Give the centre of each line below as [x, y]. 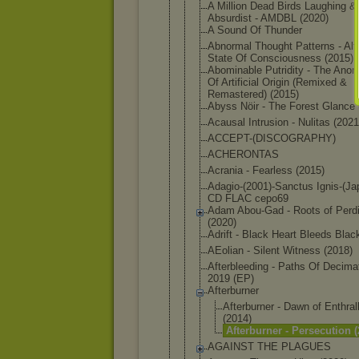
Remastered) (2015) [253, 94]
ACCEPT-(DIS [240, 138]
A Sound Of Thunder [255, 30]
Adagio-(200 [235, 186]
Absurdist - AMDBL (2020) [268, 18]
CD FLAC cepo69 [248, 198]
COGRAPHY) [305, 138]
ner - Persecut [301, 331]
